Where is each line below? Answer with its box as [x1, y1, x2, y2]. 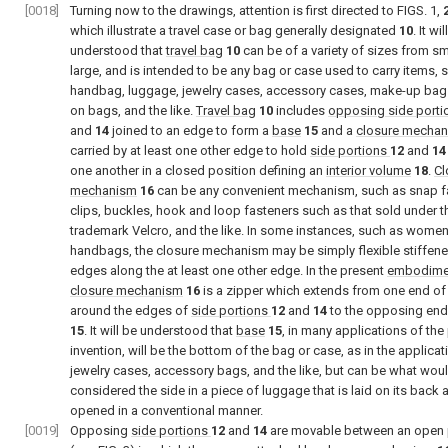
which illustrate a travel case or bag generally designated [70, 23, 399, 38]
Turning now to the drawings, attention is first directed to [70, 3, 397, 18]
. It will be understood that [84, 323, 236, 338]
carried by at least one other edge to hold [70, 143, 310, 158]
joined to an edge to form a [109, 123, 272, 138]
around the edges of [70, 303, 191, 318]
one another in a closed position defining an [70, 163, 326, 178]
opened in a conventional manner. [70, 403, 263, 418]
